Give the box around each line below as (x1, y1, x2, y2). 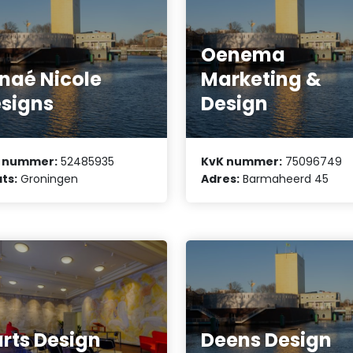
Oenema (201, 42, 286, 69)
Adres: (201, 170, 240, 187)
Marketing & (201, 66, 322, 93)
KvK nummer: (201, 153, 283, 169)
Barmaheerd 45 (240, 170, 329, 187)
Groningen (17, 170, 79, 187)
